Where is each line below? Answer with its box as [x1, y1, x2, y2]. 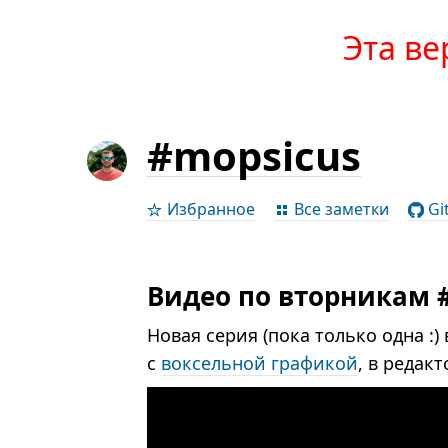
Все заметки [290, 198, 390, 220]
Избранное [163, 198, 256, 220]
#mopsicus [147, 128, 362, 183]
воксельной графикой [161, 351, 359, 375]
